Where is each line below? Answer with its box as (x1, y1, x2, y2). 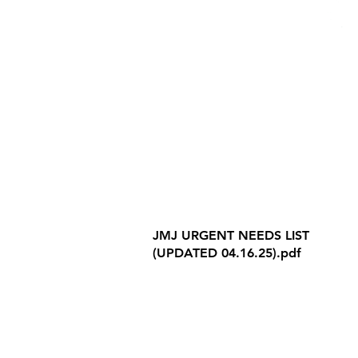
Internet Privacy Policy (185, 202, 328, 218)
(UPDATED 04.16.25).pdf (153, 245, 301, 261)
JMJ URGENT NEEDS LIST (153, 228, 309, 243)
